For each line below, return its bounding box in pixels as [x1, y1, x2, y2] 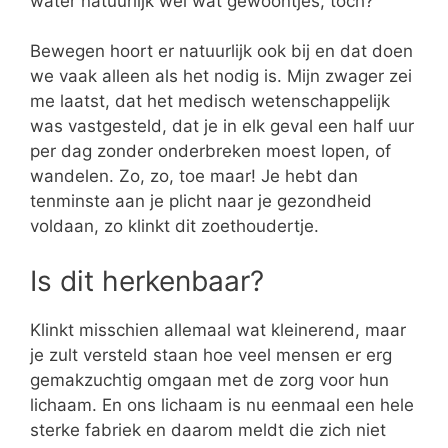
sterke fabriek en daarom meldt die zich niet [30, 419, 386, 440]
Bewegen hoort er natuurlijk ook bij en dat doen [30, 41, 413, 62]
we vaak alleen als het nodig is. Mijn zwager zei [30, 66, 412, 87]
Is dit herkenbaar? [30, 263, 264, 298]
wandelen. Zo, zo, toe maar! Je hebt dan [30, 166, 358, 187]
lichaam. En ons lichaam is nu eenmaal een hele [30, 394, 414, 415]
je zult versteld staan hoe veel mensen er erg [30, 344, 392, 365]
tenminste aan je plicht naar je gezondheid [30, 191, 372, 212]
